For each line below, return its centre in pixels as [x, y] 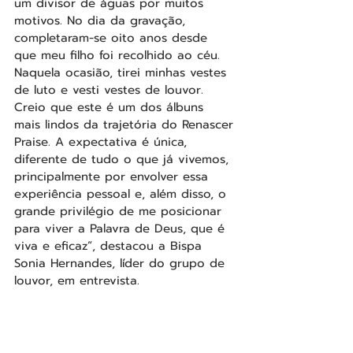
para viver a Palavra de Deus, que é [122, 228]
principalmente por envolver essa [113, 176]
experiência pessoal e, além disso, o [123, 193]
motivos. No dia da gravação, [102, 20]
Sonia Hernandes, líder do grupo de [122, 263]
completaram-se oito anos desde [113, 37]
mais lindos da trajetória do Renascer [126, 124]
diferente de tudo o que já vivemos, [124, 159]
